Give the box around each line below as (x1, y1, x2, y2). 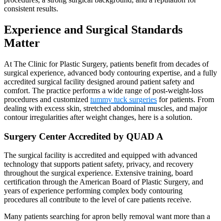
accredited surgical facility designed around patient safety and (4, 77, 194, 86)
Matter (4, 37, 40, 50)
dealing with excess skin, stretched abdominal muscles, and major (4, 104, 207, 112)
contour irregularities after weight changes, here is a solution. (4, 112, 192, 121)
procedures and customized (4, 95, 90, 104)
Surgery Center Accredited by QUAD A (4, 131, 163, 142)
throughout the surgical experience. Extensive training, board (4, 169, 193, 178)
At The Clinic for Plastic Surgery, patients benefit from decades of (4, 59, 209, 68)
